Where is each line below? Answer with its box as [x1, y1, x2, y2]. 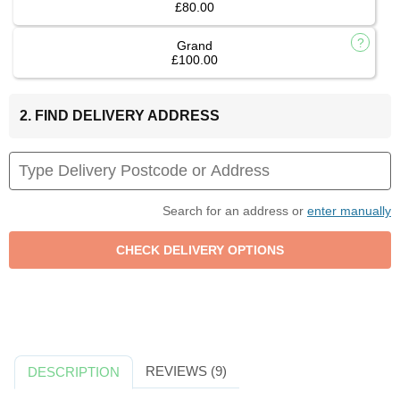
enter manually [307, 204, 391, 219]
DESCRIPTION [28, 364, 121, 380]
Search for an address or [162, 204, 307, 219]
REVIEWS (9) [145, 363, 227, 379]
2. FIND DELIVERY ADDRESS [20, 108, 220, 124]
